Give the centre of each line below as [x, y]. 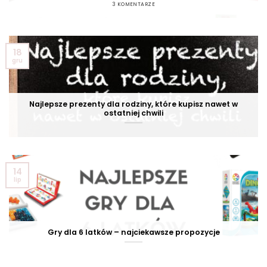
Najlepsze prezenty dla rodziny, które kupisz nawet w [133, 104]
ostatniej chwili [133, 113]
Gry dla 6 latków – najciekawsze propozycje [133, 232]
